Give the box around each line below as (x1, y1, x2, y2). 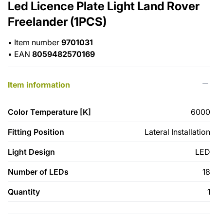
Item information (8, 80, 70, 90)
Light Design (8, 147, 55, 157)
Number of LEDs (8, 167, 69, 177)
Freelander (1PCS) (8, 15, 107, 29)
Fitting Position (8, 127, 64, 137)
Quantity (8, 187, 40, 197)
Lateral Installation (144, 127, 210, 137)
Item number (14, 37, 61, 48)
